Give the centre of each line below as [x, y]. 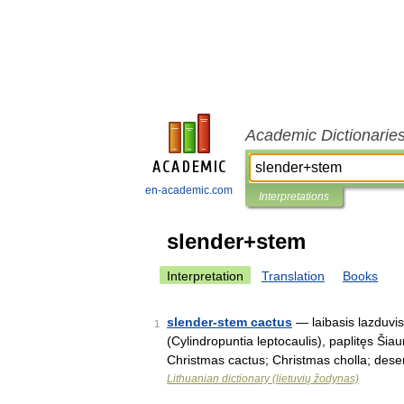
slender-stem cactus [230, 322]
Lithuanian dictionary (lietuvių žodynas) [263, 379]
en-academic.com [189, 190]
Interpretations [294, 197]
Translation [293, 276]
